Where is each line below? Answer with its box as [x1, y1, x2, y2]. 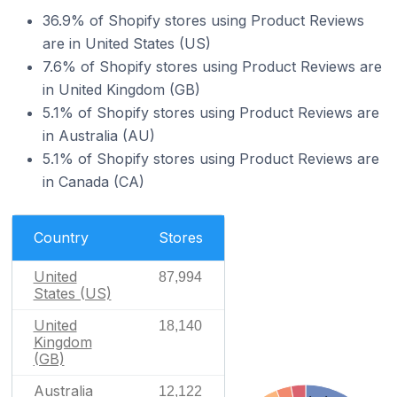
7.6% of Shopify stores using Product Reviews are [43, 57, 382, 75]
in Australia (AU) [43, 126, 155, 144]
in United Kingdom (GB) [43, 80, 200, 98]
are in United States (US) [43, 34, 211, 52]
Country [33, 228, 89, 246]
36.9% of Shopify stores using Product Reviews [43, 11, 364, 29]
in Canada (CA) [43, 172, 144, 191]
